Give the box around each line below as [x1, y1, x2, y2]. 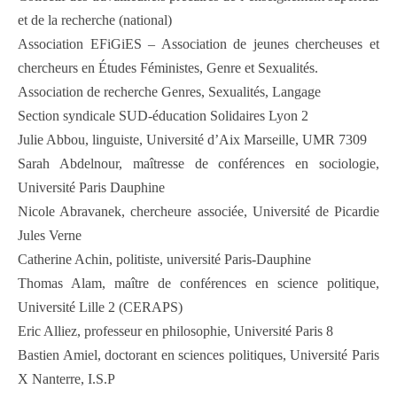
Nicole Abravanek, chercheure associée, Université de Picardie [18, 204, 379, 220]
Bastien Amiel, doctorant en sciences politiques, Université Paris [18, 347, 379, 363]
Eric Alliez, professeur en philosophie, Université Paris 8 [18, 323, 333, 339]
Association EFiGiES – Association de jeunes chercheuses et [18, 36, 379, 52]
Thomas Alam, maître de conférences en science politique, [18, 276, 379, 292]
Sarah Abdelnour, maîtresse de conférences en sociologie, [18, 156, 379, 172]
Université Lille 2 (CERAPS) [18, 300, 183, 315]
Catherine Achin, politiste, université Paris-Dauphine [18, 252, 311, 268]
